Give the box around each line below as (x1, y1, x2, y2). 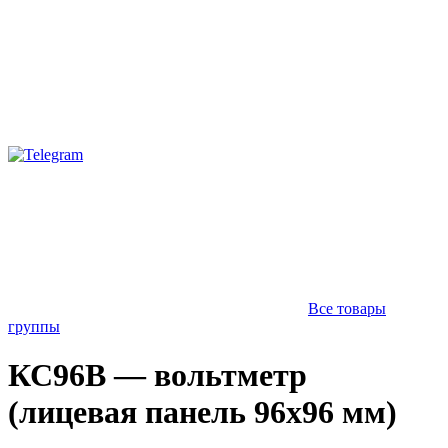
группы (8, 318, 60, 335)
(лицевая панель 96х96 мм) (8, 394, 397, 431)
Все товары (308, 300, 386, 317)
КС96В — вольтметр (8, 357, 307, 394)
